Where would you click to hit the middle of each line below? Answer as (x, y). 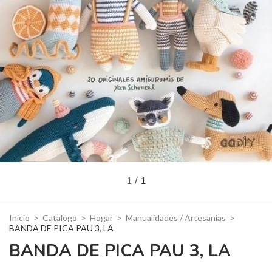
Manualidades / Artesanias (176, 218)
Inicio (19, 218)
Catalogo (60, 218)
